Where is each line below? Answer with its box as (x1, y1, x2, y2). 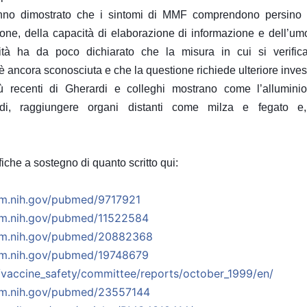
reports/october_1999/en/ (140, 266, 273, 280)
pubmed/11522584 (51, 210, 149, 225)
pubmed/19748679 (51, 247, 149, 262)
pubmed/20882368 (51, 229, 153, 243)
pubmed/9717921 (51, 192, 140, 206)
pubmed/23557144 (51, 284, 150, 299)
